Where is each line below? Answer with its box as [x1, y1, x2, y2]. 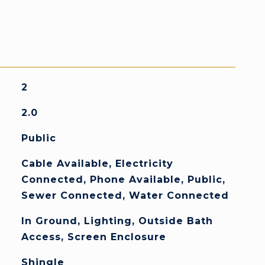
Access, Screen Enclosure [21, 231, 166, 243]
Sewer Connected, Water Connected [21, 190, 229, 201]
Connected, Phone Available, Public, [21, 174, 225, 185]
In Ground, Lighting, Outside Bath [21, 215, 213, 227]
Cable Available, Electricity [21, 158, 173, 169]
